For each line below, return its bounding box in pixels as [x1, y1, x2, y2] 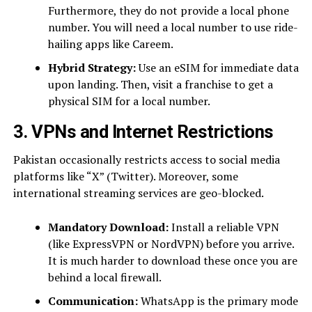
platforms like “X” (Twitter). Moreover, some [13, 169, 238, 184]
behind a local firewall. [47, 270, 162, 285]
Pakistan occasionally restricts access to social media [13, 152, 280, 167]
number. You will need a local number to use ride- [47, 19, 298, 35]
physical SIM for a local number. [47, 93, 210, 109]
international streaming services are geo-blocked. [13, 185, 264, 201]
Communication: [47, 293, 138, 309]
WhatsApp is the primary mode [137, 293, 298, 309]
